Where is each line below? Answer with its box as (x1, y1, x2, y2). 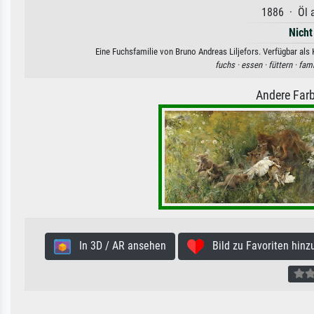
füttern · (268, 60, 299, 71)
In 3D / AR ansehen (70, 239, 166, 253)
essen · (240, 60, 268, 71)
